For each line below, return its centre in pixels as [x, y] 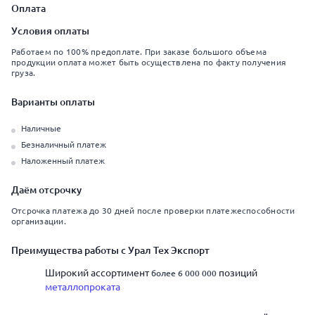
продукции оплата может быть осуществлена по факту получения [149, 62]
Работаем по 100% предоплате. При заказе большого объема [139, 52]
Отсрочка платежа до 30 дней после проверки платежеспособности [153, 211]
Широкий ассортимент [98, 273]
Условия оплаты [50, 31]
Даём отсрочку [46, 190]
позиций [237, 273]
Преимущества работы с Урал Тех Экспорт [110, 250]
